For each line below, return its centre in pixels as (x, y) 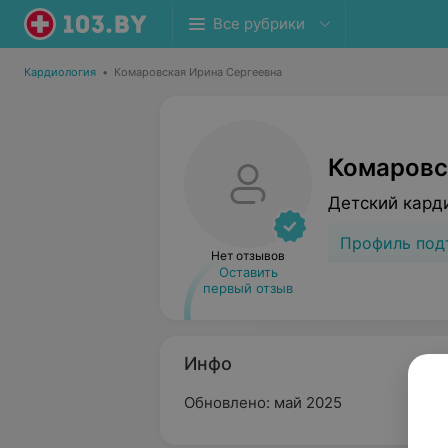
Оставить (248, 272)
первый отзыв (248, 288)
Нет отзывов (248, 255)
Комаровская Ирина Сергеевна (198, 72)
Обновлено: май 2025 (263, 402)
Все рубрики (259, 23)
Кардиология (60, 72)
